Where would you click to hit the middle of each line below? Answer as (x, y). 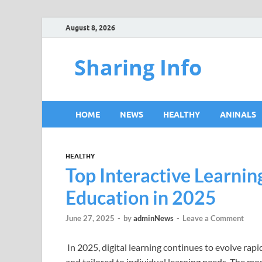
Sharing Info (138, 68)
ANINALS (238, 114)
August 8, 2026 (90, 27)
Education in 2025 (141, 197)
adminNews (154, 218)
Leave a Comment (213, 218)
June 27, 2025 (90, 218)
